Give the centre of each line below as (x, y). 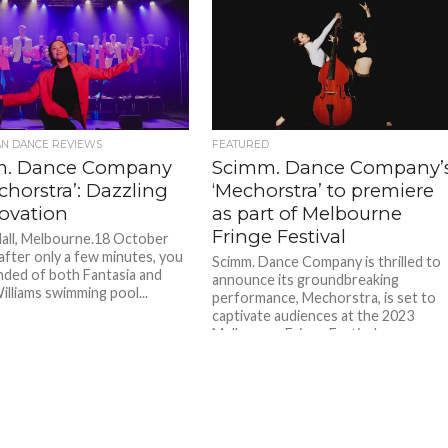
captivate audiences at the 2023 (313, 315)
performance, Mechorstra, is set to (324, 297)
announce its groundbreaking (306, 279)
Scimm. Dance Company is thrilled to (327, 261)
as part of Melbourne (307, 213)
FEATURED (241, 144)
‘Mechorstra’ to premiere (323, 190)
